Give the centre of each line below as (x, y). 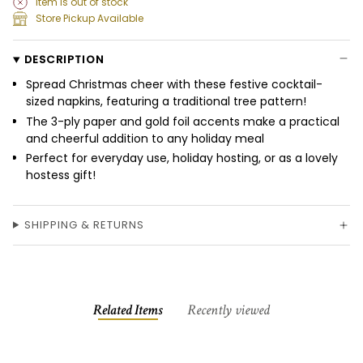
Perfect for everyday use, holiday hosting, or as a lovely (182, 158)
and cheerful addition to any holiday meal (145, 138)
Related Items (128, 310)
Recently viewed (228, 310)
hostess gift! (61, 175)
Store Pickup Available (90, 18)
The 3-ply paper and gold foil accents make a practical (183, 121)
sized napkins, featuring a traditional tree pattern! (166, 102)
